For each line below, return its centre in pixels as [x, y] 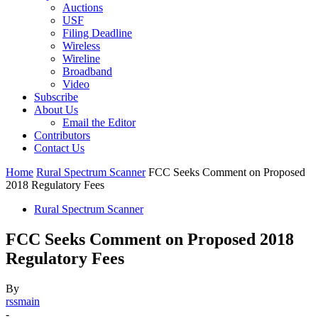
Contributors [62, 135]
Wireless [81, 46]
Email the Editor [99, 122]
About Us [56, 110]
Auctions [83, 7]
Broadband [87, 71]
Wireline [81, 59]
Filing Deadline [97, 33]
